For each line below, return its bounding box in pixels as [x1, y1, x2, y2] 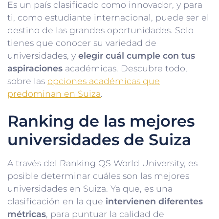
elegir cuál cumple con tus [76, 50, 195, 61]
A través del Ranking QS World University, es [7, 158, 197, 169]
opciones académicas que [47, 76, 160, 87]
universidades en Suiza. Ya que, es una [7, 183, 173, 194]
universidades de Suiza [7, 130, 191, 150]
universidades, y [7, 50, 76, 61]
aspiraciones [7, 63, 63, 74]
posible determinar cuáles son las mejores [7, 171, 189, 181]
